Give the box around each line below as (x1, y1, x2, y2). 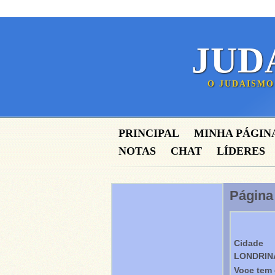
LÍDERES (217, 145, 265, 157)
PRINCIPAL (118, 127, 179, 139)
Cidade (234, 238, 263, 248)
